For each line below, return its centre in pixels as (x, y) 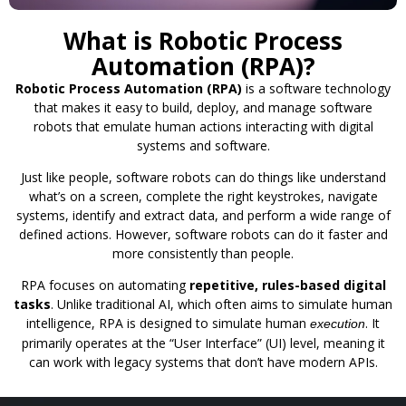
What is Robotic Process (203, 40)
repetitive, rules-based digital (287, 285)
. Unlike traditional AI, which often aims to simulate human (222, 304)
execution (338, 324)
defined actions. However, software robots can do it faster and (203, 235)
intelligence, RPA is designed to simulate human (168, 324)
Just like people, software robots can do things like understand (203, 178)
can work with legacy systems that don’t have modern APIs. (203, 362)
